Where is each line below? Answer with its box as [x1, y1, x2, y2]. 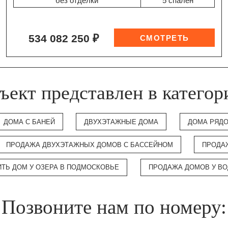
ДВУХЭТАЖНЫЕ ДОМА [84, 118, 159, 126]
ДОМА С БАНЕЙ [3, 118, 55, 126]
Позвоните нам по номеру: [2, 196, 226, 218]
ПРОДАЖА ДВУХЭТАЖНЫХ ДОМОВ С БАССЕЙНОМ [6, 140, 173, 149]
